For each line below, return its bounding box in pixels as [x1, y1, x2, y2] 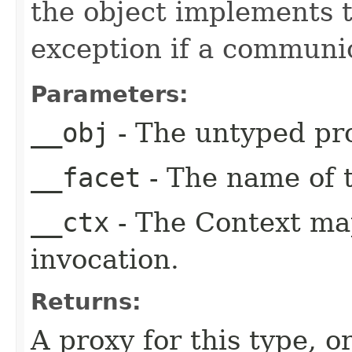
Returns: [31, 288, 141, 315]
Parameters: [31, 80, 189, 108]
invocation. [31, 243, 179, 275]
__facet [31, 161, 141, 193]
